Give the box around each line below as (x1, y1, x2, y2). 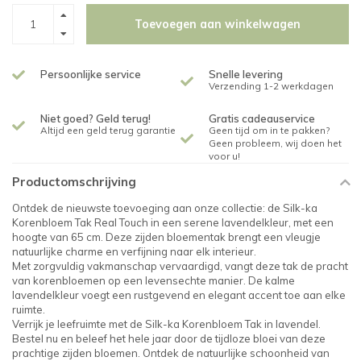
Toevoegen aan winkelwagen (135, 17, 301, 31)
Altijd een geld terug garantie (40, 124, 176, 136)
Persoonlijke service (40, 68, 141, 81)
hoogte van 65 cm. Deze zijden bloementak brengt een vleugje (12, 230, 321, 243)
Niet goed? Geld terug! (40, 112, 151, 125)
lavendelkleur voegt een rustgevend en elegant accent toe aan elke (12, 288, 346, 301)
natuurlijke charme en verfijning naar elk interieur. (12, 245, 256, 258)
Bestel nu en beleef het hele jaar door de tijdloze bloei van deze (12, 332, 326, 345)
